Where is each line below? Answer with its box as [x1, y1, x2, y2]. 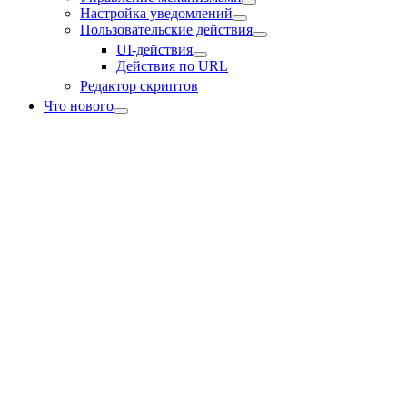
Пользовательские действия [80, 22, 253, 37]
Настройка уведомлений [80, 5, 233, 21]
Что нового [44, 98, 114, 114]
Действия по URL [116, 58, 228, 74]
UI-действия [116, 42, 193, 57]
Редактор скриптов [80, 78, 198, 94]
